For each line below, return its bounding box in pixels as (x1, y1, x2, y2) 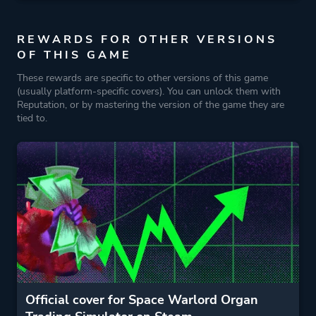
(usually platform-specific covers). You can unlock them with (17, 85, 281, 98)
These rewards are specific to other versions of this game (17, 71, 268, 85)
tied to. (17, 111, 47, 125)
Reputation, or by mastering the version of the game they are (17, 98, 284, 111)
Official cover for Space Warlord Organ (25, 291, 258, 308)
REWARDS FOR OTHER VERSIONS (17, 32, 277, 47)
